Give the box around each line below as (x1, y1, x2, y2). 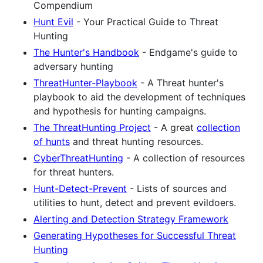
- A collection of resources (123, 151, 245, 164)
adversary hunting (33, 60, 113, 72)
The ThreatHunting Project (33, 121, 151, 133)
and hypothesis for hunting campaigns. (33, 104, 206, 117)
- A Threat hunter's (137, 76, 224, 89)
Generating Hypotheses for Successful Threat (33, 229, 236, 241)
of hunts (33, 135, 70, 147)
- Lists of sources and (127, 182, 227, 194)
